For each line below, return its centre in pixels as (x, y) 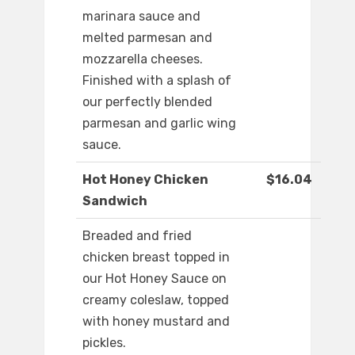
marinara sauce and (141, 17)
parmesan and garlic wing (159, 124)
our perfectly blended (147, 102)
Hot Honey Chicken (145, 180)
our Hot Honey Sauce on (155, 279)
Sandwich (115, 201)
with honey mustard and (156, 322)
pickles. (104, 343)
